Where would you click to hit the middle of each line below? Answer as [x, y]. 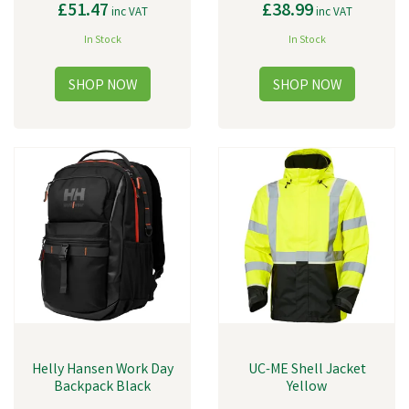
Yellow [307, 388]
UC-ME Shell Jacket [307, 370]
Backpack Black [102, 388]
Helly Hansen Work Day [102, 370]
